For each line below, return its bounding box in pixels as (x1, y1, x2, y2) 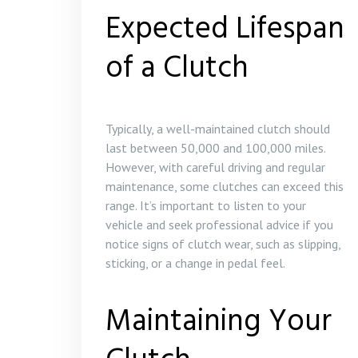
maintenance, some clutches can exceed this (105, 178, 344, 194)
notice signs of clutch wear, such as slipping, (105, 236, 340, 252)
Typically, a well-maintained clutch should (105, 121, 330, 137)
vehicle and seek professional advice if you (105, 217, 333, 233)
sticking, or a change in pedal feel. (105, 255, 285, 271)
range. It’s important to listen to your (105, 197, 306, 213)
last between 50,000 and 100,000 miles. (105, 140, 325, 156)
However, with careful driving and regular (105, 159, 325, 175)
